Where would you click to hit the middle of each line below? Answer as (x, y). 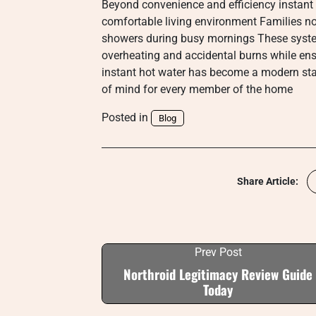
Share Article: (268, 181)
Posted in (126, 117)
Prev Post (218, 252)
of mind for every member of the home (197, 89)
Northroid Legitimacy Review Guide (218, 274)
